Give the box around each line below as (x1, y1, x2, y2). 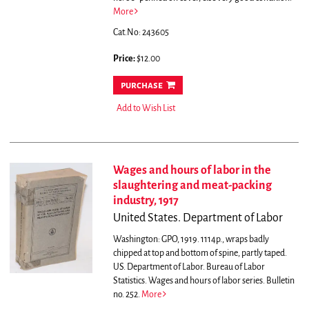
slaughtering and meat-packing (112, 179, 272, 192)
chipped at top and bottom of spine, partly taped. (112, 248, 287, 259)
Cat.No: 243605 (112, 28, 169, 38)
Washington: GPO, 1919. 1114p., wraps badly (112, 235, 269, 245)
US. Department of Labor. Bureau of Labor (112, 262, 265, 272)
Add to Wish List (116, 103, 175, 114)
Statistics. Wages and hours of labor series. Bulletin (112, 276, 295, 286)
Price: (112, 54, 137, 64)
